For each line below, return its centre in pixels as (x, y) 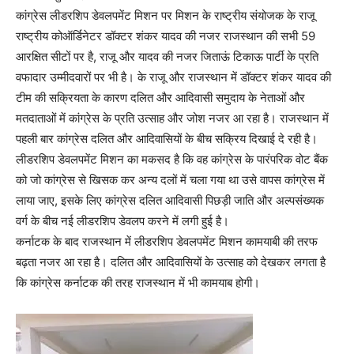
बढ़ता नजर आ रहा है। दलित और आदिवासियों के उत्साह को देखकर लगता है (171, 262)
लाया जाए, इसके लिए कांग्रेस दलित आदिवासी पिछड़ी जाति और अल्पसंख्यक (170, 200)
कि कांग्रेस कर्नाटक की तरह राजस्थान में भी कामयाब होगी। (138, 282)
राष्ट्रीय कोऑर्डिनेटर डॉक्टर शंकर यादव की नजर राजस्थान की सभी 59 (166, 36)
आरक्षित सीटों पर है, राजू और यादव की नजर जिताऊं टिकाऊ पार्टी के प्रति (167, 56)
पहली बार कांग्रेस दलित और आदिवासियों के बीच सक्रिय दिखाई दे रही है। (167, 139)
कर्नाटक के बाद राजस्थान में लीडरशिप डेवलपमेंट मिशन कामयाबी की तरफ (167, 241)
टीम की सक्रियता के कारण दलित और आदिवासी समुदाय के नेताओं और (160, 98)
